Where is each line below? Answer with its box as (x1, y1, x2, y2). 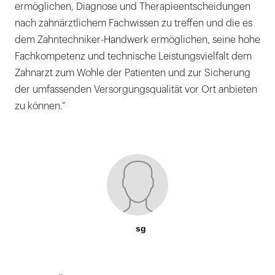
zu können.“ (15, 101, 66, 112)
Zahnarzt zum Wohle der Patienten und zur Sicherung (15, 68, 250, 79)
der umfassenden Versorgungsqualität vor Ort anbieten (15, 85, 257, 95)
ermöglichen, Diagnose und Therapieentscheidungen (15, 2, 250, 12)
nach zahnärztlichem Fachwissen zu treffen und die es (15, 18, 252, 29)
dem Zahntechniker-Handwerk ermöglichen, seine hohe (15, 35, 260, 45)
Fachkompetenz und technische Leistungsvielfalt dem (15, 52, 252, 62)
